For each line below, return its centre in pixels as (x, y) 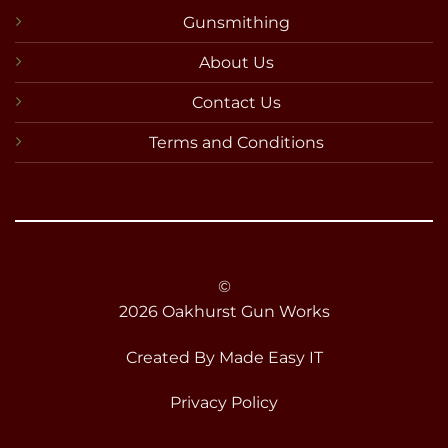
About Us (236, 63)
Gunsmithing (236, 23)
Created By (172, 357)
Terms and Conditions (236, 143)
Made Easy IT (270, 357)
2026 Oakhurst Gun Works (224, 311)
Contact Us (236, 103)
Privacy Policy (224, 403)
